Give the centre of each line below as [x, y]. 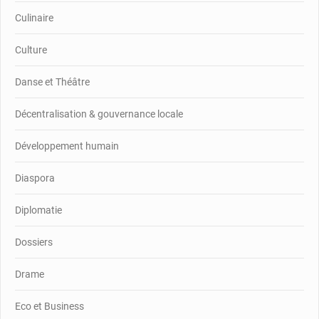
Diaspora [35, 178]
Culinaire [34, 17]
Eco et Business [49, 306]
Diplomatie [38, 210]
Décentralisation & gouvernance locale [99, 114]
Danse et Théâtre [52, 82]
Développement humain [67, 146]
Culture [31, 49]
